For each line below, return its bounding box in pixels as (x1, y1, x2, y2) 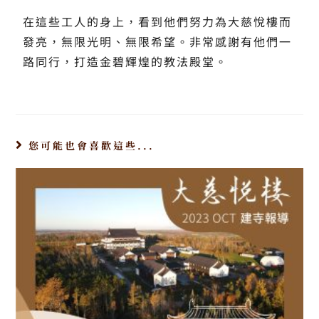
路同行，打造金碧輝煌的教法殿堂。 (23, 53, 229, 70)
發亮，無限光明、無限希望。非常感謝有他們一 (23, 33, 293, 51)
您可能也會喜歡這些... (28, 138, 155, 153)
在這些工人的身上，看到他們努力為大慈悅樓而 (23, 13, 293, 31)
